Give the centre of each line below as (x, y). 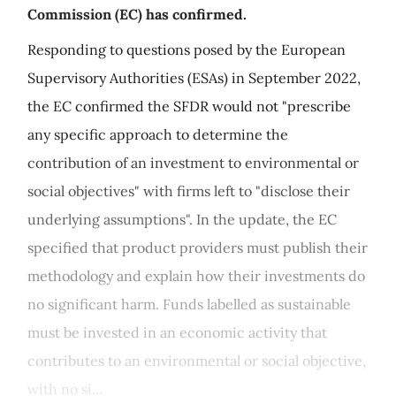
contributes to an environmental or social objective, (197, 361)
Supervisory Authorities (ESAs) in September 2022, (194, 78)
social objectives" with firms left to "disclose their (189, 191)
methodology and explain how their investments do (196, 276)
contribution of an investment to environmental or (193, 163)
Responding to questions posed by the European (187, 49)
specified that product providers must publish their (198, 247)
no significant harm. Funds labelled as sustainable (189, 304)
